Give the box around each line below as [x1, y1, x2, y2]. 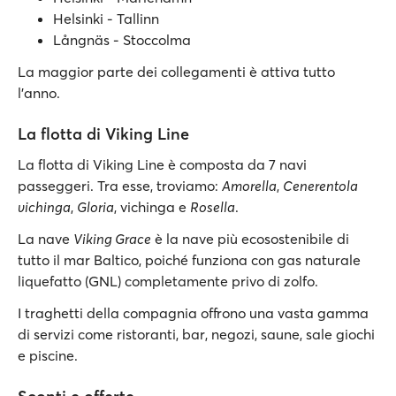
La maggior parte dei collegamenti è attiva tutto [18, 63, 335, 80]
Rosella [190, 198, 235, 216]
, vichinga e [114, 198, 190, 216]
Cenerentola [283, 177, 358, 194]
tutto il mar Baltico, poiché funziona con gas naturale [18, 251, 361, 269]
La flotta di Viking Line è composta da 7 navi [18, 156, 307, 173]
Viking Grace [73, 230, 151, 247]
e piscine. [18, 346, 78, 364]
